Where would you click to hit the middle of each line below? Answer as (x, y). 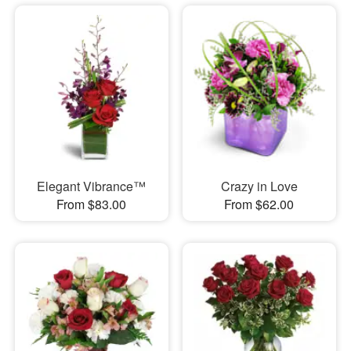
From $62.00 (259, 204)
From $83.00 (92, 204)
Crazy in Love (259, 186)
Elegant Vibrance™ (92, 186)
